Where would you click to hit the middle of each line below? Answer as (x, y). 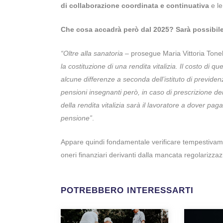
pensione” (76, 118)
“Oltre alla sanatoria (92, 54)
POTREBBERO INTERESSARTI (127, 191)
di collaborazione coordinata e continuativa (135, 6)
